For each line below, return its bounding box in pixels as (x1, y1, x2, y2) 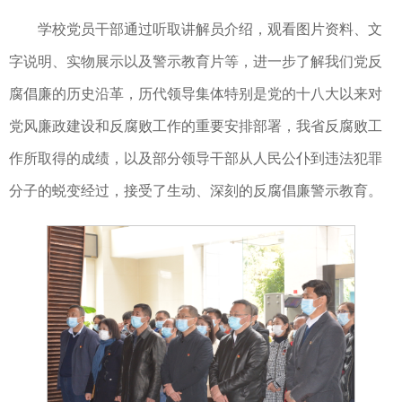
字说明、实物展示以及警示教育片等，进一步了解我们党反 (9, 53, 382, 69)
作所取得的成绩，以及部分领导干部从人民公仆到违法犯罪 (9, 150, 382, 166)
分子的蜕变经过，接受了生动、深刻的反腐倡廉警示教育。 (9, 182, 382, 198)
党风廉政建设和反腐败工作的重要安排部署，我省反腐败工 (9, 118, 382, 134)
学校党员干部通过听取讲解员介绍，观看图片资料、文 (38, 21, 382, 37)
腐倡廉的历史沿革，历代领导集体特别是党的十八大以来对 (9, 85, 382, 101)
